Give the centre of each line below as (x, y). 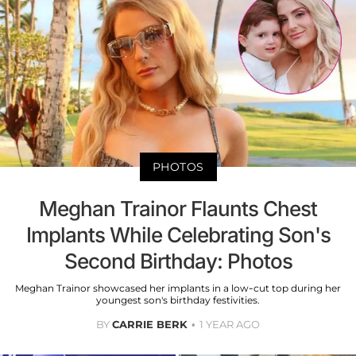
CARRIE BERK (150, 324)
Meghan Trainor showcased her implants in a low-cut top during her (178, 288)
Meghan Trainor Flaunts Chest (178, 208)
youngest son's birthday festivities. (178, 300)
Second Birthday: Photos (178, 261)
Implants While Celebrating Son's (178, 234)
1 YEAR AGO (230, 324)
